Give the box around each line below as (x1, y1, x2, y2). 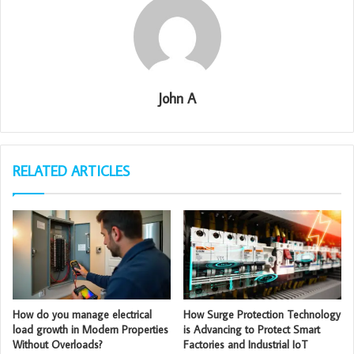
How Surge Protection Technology (183, 307, 341, 322)
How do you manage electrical (13, 307, 152, 322)
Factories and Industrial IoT (183, 337, 308, 352)
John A (158, 88, 196, 107)
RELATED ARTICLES (13, 161, 130, 180)
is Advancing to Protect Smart (183, 322, 320, 337)
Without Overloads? (13, 337, 103, 352)
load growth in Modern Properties (13, 322, 168, 337)
